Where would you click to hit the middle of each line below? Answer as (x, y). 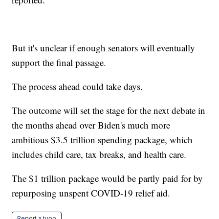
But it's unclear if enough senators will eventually (104, 48)
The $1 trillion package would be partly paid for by (108, 178)
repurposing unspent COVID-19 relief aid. (91, 193)
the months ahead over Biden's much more (91, 125)
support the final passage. (59, 63)
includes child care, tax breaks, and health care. (99, 154)
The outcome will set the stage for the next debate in (109, 110)
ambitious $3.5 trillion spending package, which (102, 140)
